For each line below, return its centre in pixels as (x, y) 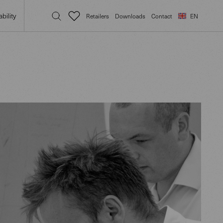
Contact (162, 16)
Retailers (98, 16)
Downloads (130, 16)
